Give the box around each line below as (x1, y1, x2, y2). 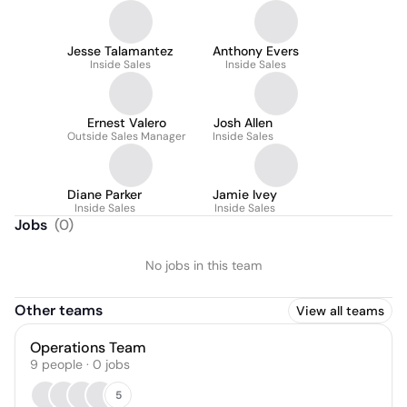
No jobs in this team (145, 257, 262, 273)
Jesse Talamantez (67, 43, 174, 59)
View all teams (296, 303, 384, 319)
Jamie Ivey (213, 186, 277, 203)
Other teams (15, 301, 103, 320)
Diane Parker (67, 186, 142, 203)
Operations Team (30, 338, 146, 357)
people (42, 356, 83, 372)
